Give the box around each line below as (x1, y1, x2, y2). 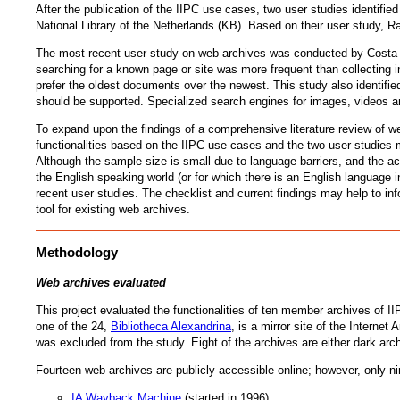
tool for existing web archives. (36, 203, 190, 217)
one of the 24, (36, 319, 111, 333)
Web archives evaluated (36, 275, 166, 289)
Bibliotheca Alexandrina (111, 319, 231, 333)
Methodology (36, 245, 118, 261)
